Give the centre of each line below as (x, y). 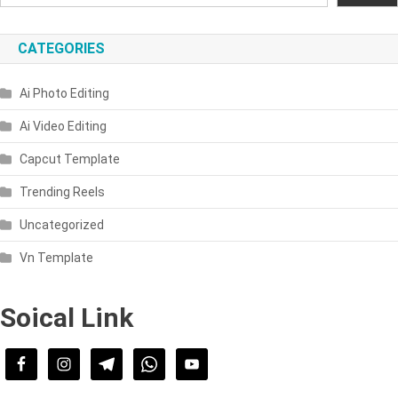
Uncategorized (62, 224)
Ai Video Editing (63, 126)
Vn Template (56, 257)
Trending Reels (62, 191)
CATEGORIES (61, 48)
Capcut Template (70, 159)
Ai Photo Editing (64, 93)
